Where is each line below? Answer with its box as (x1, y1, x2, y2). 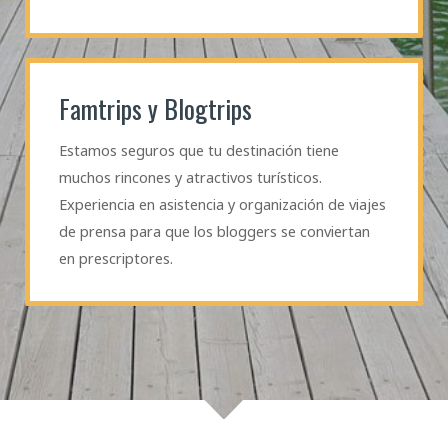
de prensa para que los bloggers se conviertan (58, 221, 370, 242)
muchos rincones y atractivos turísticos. (58, 167, 322, 188)
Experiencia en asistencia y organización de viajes (58, 194, 386, 215)
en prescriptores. (58, 248, 173, 269)
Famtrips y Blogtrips (58, 89, 252, 129)
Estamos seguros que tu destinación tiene (58, 140, 339, 161)
